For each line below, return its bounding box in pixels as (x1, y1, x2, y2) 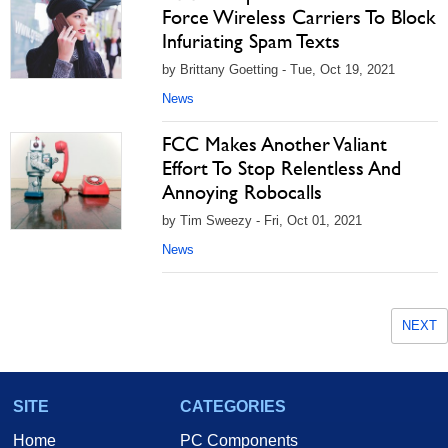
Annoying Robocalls (162, 180, 322, 204)
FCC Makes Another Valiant (162, 132, 387, 156)
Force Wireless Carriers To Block (162, 5, 436, 29)
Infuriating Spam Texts (162, 29, 340, 53)
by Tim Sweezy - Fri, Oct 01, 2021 (162, 213, 362, 228)
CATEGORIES (180, 398, 286, 415)
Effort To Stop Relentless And (162, 156, 401, 180)
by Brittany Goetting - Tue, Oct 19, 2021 (162, 62, 395, 77)
